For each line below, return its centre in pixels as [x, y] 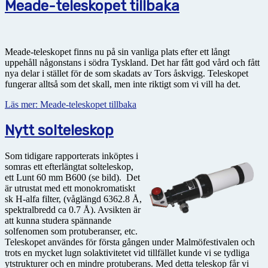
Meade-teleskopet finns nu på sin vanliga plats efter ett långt [117, 52]
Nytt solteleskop [59, 131]
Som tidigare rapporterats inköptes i [71, 156]
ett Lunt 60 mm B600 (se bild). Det [72, 178]
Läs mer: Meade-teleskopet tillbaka [71, 105]
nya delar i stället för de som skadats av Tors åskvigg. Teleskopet [127, 74]
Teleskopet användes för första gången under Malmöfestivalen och [130, 242]
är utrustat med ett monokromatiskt [70, 188]
